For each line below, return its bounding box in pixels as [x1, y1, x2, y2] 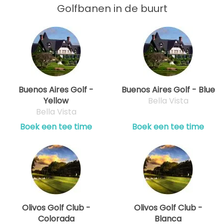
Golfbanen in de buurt [56, 1, 167, 15]
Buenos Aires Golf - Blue [121, 83, 215, 95]
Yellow [43, 94, 68, 106]
